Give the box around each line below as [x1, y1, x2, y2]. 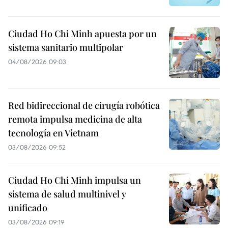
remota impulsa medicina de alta [8, 113, 142, 125]
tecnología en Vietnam [8, 127, 99, 139]
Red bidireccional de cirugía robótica [8, 99, 160, 111]
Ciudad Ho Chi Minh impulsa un [8, 174, 141, 186]
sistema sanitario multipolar [8, 41, 123, 53]
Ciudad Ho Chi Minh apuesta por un [8, 27, 157, 40]
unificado [8, 202, 47, 214]
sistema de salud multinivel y [8, 188, 126, 200]
